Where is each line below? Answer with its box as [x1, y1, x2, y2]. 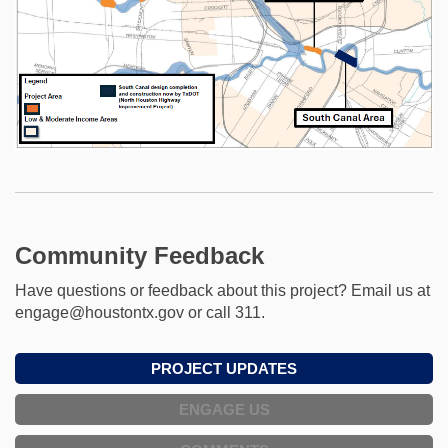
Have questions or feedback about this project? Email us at [15, 281, 430, 299]
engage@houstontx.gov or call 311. [15, 303, 265, 321]
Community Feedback [15, 241, 264, 269]
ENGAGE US [178, 400, 270, 418]
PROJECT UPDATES [151, 359, 297, 377]
